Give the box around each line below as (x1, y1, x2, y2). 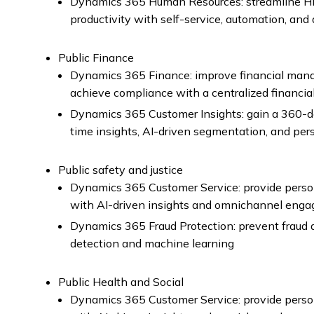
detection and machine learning (70, 236, 234, 250)
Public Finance (58, 50, 134, 64)
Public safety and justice (58, 163, 183, 177)
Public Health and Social (58, 275, 184, 289)
